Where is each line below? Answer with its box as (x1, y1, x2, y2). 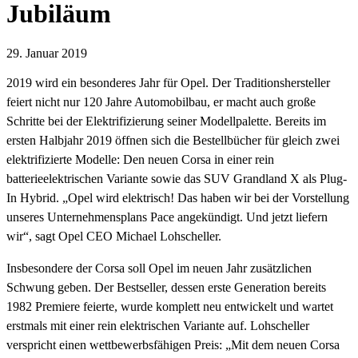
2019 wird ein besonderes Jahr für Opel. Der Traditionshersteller (6, 75, 330, 89)
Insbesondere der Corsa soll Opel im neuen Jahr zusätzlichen (6, 261, 312, 275)
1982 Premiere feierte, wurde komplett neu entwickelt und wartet (6, 299, 333, 313)
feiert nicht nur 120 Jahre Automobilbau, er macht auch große (6, 94, 316, 109)
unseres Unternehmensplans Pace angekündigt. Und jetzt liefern (6, 209, 328, 224)
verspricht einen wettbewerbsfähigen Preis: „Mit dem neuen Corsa (6, 337, 340, 352)
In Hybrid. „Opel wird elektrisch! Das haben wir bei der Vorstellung (6, 190, 349, 205)
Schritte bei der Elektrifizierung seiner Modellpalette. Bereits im (6, 113, 326, 128)
